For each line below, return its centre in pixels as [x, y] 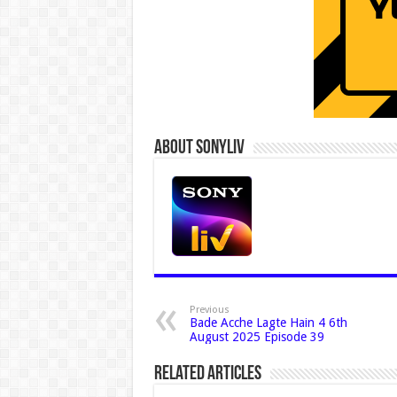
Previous [209, 309]
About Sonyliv [199, 148]
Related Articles [207, 374]
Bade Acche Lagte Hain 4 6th [268, 322]
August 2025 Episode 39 [257, 336]
